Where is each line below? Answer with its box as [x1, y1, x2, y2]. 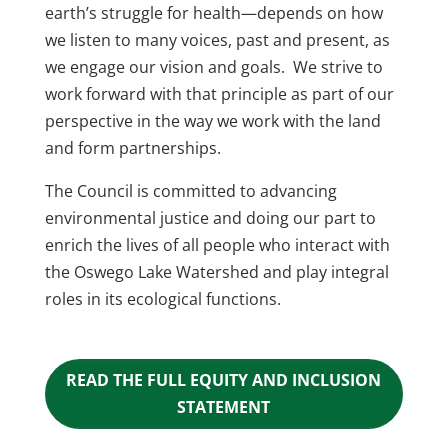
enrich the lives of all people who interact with [44, 234, 390, 256]
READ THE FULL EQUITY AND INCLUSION [66, 368, 382, 391]
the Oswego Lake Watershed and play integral [44, 261, 389, 283]
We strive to [292, 56, 383, 78]
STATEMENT [177, 395, 271, 418]
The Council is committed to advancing [44, 180, 337, 202]
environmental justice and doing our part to [44, 207, 376, 229]
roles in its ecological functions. [44, 288, 285, 310]
